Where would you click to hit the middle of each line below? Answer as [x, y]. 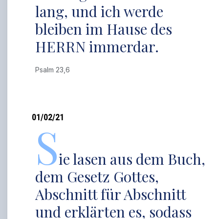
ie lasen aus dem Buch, [132, 159]
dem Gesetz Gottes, [97, 176]
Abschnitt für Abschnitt [111, 194]
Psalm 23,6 [55, 70]
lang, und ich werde [99, 11]
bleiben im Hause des [104, 29]
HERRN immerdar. [97, 46]
